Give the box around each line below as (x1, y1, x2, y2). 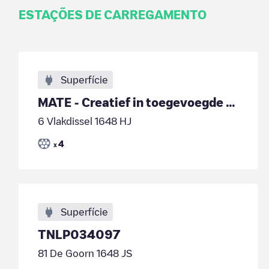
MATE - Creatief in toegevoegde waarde (225, 96, 235, 108)
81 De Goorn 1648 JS (37, 249, 132, 258)
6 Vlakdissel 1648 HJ (37, 116, 131, 126)
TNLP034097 (37, 228, 120, 240)
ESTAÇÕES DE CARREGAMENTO (18, 8, 207, 20)
